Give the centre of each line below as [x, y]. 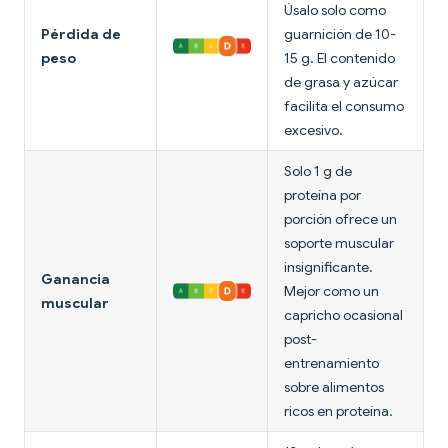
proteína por [322, 195]
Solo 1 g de [318, 171]
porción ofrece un [340, 219]
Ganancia [75, 279]
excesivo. [313, 130]
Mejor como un [331, 291]
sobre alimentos [334, 387]
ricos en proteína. [338, 411]
